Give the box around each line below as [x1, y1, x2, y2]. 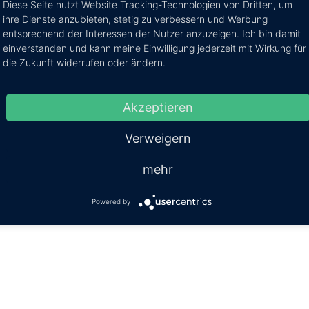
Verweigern [125, 131, 191, 146]
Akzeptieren [123, 100, 193, 114]
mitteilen [177, 143, 210, 154]
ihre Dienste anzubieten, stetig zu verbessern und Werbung [3, 13, 268, 25]
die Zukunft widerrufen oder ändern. [3, 57, 166, 68]
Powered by [92, 197, 130, 206]
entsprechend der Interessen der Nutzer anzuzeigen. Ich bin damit [3, 28, 301, 39]
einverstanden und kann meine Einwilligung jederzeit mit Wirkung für [3, 42, 306, 54]
